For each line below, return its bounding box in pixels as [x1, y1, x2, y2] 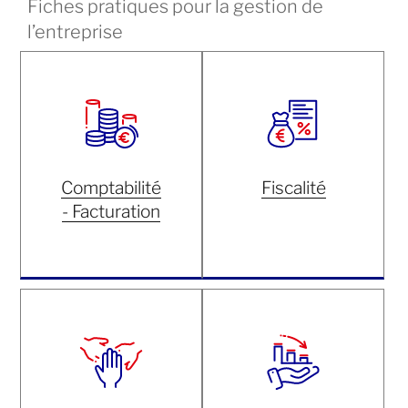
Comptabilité [61, 177, 161, 199]
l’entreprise [27, 21, 123, 44]
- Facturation [62, 200, 160, 223]
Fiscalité [260, 177, 326, 199]
